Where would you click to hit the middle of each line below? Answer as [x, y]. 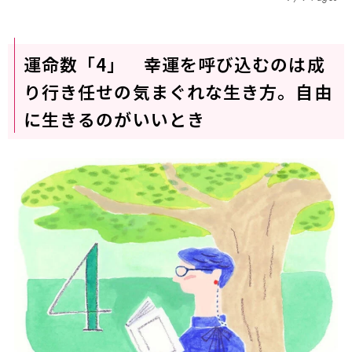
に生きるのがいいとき [114, 118]
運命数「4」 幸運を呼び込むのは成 [174, 63]
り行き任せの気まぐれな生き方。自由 [178, 91]
